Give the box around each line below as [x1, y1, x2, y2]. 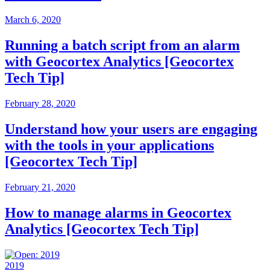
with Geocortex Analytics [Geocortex [5, 54, 234, 70]
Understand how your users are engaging [5, 121, 257, 137]
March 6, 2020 [5, 14, 61, 25]
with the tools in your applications [5, 137, 214, 153]
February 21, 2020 [5, 181, 75, 192]
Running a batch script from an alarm [5, 37, 240, 54]
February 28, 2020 [5, 98, 75, 109]
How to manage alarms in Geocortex [5, 204, 231, 221]
